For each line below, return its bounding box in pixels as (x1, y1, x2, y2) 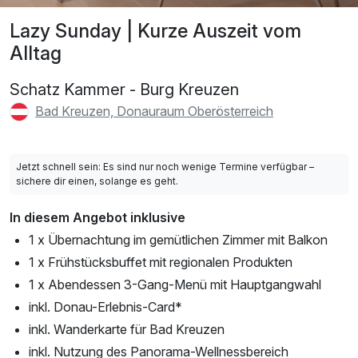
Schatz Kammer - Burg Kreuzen (10, 79, 239, 99)
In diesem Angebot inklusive (10, 209, 185, 226)
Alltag (10, 41, 62, 65)
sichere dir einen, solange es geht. (16, 175, 178, 188)
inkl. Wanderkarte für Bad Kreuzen (29, 321, 225, 338)
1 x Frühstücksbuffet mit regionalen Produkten (29, 254, 292, 271)
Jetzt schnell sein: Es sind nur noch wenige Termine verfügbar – (16, 161, 314, 173)
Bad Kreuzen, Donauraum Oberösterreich (35, 102, 273, 119)
